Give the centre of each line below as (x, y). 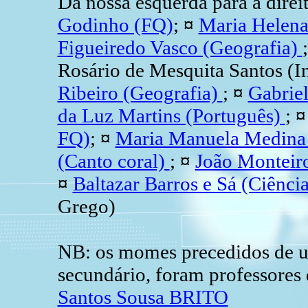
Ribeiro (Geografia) (140, 92)
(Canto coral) (113, 161)
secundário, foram (131, 274)
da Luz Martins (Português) (171, 115)
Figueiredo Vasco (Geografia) (180, 47)
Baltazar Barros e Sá (154, 183)
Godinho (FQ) (115, 24)
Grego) (86, 206)
